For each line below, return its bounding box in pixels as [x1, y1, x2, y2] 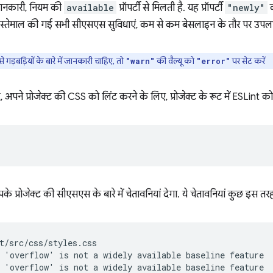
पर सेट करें [230, 55, 265, 66]
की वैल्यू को [155, 55, 196, 66]
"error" [196, 56, 230, 66]
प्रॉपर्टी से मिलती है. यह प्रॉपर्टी [116, 2, 225, 14]
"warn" [126, 56, 155, 66]
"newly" [227, 2, 265, 13]
